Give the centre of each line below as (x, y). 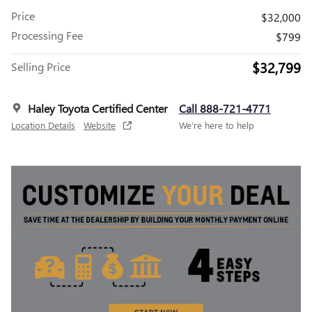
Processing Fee (47, 36)
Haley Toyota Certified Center (98, 109)
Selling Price (41, 67)
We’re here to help (217, 125)
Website (100, 125)
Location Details (43, 125)
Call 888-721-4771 (225, 109)
